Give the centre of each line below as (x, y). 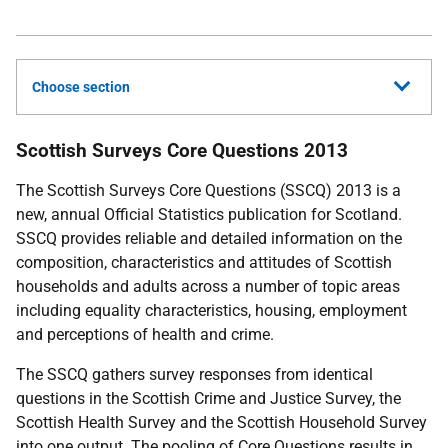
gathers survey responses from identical (230, 374)
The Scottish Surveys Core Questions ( (150, 190)
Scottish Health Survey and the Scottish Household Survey (221, 422)
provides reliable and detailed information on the (229, 238)
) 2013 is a (363, 190)
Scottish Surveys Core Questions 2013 (182, 150)
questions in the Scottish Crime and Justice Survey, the (208, 398)
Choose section (81, 87)
